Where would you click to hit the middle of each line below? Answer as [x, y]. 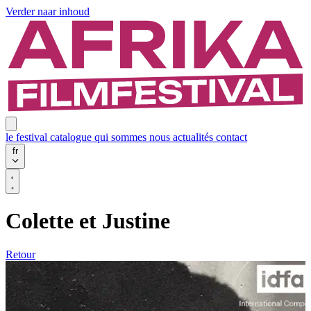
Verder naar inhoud [48, 11]
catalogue [72, 137]
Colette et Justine [88, 220]
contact [232, 137]
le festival [28, 137]
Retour [20, 255]
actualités [194, 137]
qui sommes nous [134, 137]
